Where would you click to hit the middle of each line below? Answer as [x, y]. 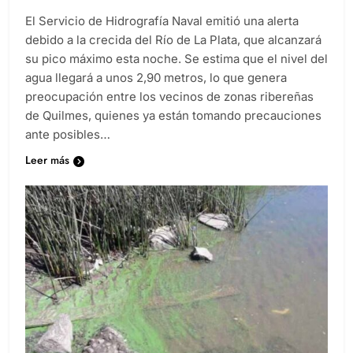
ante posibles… [68, 149]
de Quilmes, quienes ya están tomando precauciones [173, 130]
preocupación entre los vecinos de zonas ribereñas [169, 111]
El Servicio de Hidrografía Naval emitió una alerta [162, 35]
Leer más [47, 175]
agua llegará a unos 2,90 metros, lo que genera [156, 92]
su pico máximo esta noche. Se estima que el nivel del [176, 73]
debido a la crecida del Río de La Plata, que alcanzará [173, 54]
